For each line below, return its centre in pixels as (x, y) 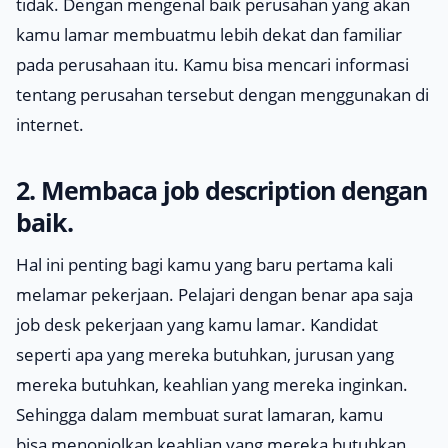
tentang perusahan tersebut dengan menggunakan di (222, 94)
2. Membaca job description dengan (221, 190)
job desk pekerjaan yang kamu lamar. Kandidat (197, 324)
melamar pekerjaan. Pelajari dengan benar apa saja (214, 294)
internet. (50, 124)
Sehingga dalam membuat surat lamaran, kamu (199, 414)
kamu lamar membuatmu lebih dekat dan (179, 34)
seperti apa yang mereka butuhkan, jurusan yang (205, 354)
